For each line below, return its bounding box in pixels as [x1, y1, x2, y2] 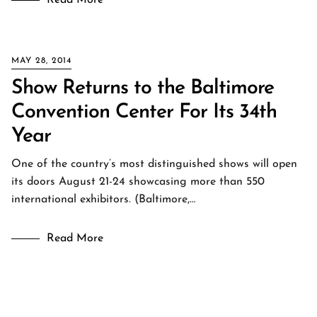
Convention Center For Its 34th [11, 103, 277, 122]
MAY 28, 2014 [11, 57, 71, 65]
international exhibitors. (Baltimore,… [11, 194, 195, 205]
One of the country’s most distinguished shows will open [11, 158, 297, 170]
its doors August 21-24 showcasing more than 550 [11, 176, 265, 188]
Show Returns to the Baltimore [11, 79, 274, 98]
